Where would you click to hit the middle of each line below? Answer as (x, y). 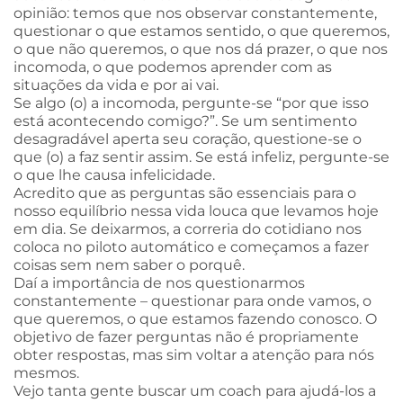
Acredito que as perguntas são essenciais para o (185, 193)
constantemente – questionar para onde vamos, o (193, 300)
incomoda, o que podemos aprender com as (173, 67)
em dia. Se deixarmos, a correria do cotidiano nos (188, 228)
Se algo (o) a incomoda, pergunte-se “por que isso (191, 103)
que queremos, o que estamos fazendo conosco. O (195, 318)
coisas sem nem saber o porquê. (129, 264)
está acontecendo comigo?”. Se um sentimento (185, 121)
